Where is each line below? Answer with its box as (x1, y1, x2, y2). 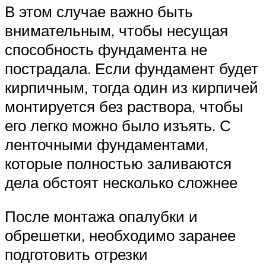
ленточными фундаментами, (5, 134, 208, 154)
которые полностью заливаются (5, 153, 232, 173)
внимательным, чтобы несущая (5, 20, 228, 40)
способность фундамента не (5, 39, 207, 59)
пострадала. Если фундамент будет (5, 58, 258, 78)
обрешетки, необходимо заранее (5, 226, 236, 245)
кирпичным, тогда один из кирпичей (5, 77, 258, 97)
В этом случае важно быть (5, 1, 193, 21)
